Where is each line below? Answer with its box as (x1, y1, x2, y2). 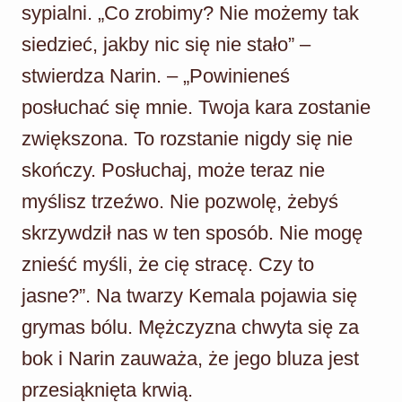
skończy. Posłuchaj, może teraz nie (22, 158, 325, 181)
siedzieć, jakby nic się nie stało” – (22, 32, 310, 56)
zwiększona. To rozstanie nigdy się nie (22, 127, 353, 150)
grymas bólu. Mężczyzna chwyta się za (22, 315, 359, 338)
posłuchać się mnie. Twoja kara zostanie (22, 95, 371, 118)
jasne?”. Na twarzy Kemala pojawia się (22, 284, 357, 307)
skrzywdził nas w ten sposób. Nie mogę (22, 221, 363, 244)
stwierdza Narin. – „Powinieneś (22, 64, 290, 87)
